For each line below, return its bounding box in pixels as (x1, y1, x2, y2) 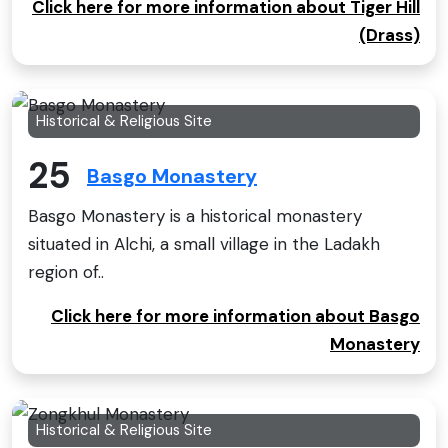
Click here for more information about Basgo (51, 304, 420, 327)
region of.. (28, 260, 104, 283)
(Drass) (359, 24, 420, 47)
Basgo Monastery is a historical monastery (28, 204, 362, 227)
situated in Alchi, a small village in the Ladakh (28, 232, 380, 255)
